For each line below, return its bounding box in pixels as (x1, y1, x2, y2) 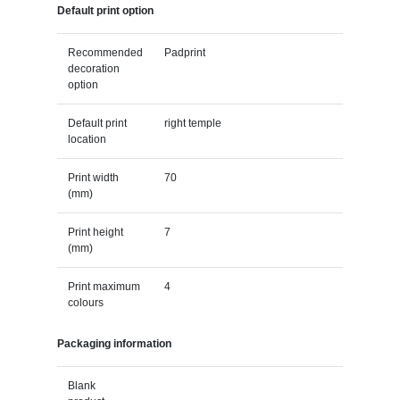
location (67, 132, 106, 146)
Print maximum (67, 279, 140, 293)
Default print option (56, 4, 154, 17)
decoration (67, 62, 120, 75)
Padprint (163, 46, 205, 59)
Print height (67, 225, 123, 238)
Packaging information (56, 337, 171, 350)
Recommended (67, 46, 143, 59)
